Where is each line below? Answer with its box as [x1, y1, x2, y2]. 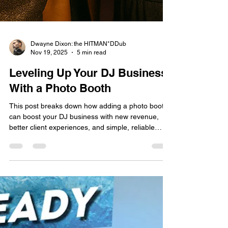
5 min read [77, 160, 106, 168]
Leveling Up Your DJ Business [9, 178, 167, 192]
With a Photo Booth [9, 193, 111, 207]
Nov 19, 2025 [31, 160, 68, 168]
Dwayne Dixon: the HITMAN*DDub [31, 152, 126, 160]
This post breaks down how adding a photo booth [9, 214, 168, 222]
